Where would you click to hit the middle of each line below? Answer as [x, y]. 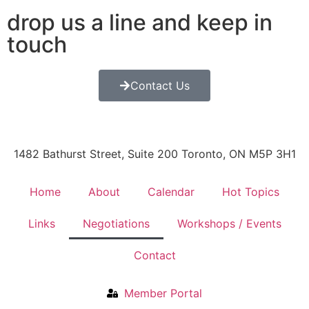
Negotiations [116, 223]
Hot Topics [251, 191]
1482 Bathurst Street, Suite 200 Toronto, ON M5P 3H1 [154, 153]
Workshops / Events [229, 223]
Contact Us [160, 85]
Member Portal [163, 293]
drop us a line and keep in [140, 22]
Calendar [171, 191]
